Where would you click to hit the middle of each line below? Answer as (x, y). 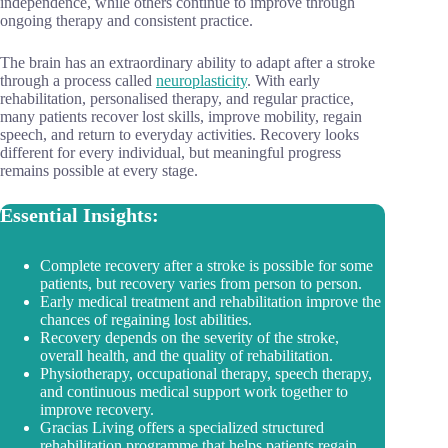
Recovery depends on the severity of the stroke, (189, 337)
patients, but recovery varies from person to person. (201, 283)
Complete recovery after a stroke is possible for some (206, 265)
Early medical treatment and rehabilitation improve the (210, 301)
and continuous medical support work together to (194, 391)
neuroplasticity (201, 80)
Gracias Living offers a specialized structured (182, 427)
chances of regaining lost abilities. (146, 319)
